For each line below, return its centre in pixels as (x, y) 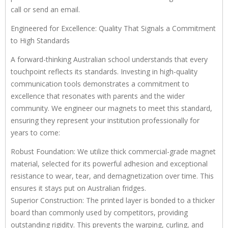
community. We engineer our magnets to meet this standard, (111, 108)
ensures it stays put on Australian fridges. (78, 188)
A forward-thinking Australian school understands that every (109, 59)
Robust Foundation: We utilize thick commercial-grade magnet (113, 151)
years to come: (35, 132)
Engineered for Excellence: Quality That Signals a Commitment (113, 28)
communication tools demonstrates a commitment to (100, 83)
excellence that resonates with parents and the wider (98, 96)
